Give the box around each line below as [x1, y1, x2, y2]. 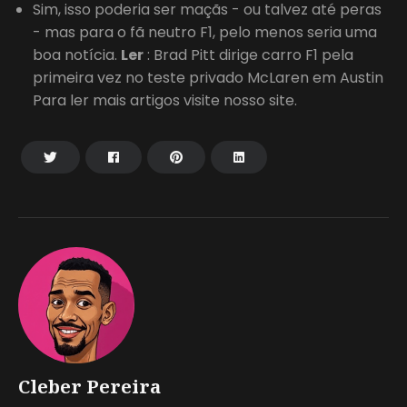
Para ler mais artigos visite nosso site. [33, 89, 297, 111]
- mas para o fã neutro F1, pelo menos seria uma [33, 21, 377, 43]
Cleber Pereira [18, 373, 161, 399]
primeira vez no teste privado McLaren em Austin [33, 66, 383, 88]
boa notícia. [33, 44, 121, 65]
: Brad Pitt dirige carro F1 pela [144, 44, 353, 65]
